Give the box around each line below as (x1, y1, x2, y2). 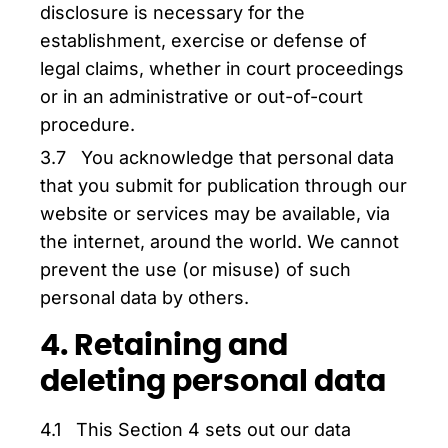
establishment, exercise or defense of (40, 30, 367, 51)
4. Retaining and (40, 331, 288, 361)
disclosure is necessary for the (40, 2, 305, 23)
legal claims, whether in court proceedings (40, 58, 404, 79)
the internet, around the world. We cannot (40, 231, 399, 252)
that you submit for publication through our (40, 175, 407, 196)
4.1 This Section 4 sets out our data (40, 419, 351, 440)
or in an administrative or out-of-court (40, 86, 363, 107)
